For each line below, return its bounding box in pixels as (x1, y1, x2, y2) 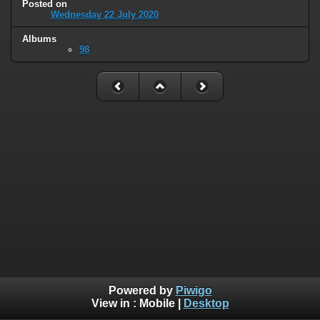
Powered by (108, 284, 176, 297)
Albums (22, 33, 56, 44)
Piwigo (175, 284, 212, 297)
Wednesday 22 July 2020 (51, 9, 159, 20)
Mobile (139, 297, 175, 310)
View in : (91, 297, 139, 310)
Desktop (183, 297, 229, 310)
